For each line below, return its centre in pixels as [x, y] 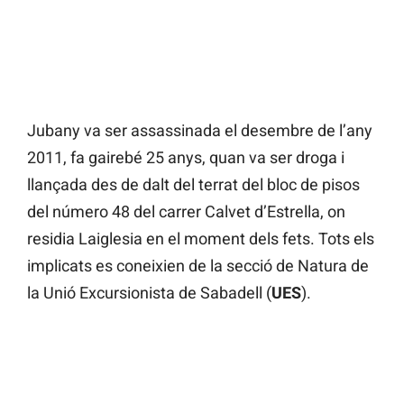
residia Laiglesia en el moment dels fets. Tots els [201, 239]
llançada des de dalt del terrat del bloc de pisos [193, 185]
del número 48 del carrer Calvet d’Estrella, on [186, 212]
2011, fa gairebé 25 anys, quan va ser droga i [186, 158]
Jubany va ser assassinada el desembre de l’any [200, 131]
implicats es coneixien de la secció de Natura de [198, 266]
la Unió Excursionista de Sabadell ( [149, 293]
